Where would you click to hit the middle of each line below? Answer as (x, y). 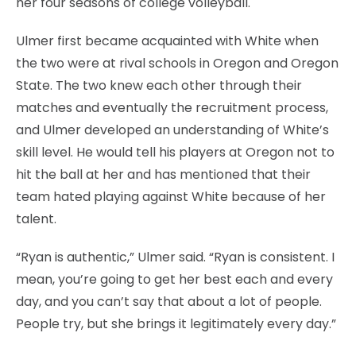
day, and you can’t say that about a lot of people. (169, 301)
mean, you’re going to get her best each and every (174, 279)
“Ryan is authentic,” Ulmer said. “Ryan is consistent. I (175, 257)
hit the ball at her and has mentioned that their (163, 174)
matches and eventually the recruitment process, (172, 107)
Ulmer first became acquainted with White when (167, 41)
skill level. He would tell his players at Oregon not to (175, 152)
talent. (36, 219)
